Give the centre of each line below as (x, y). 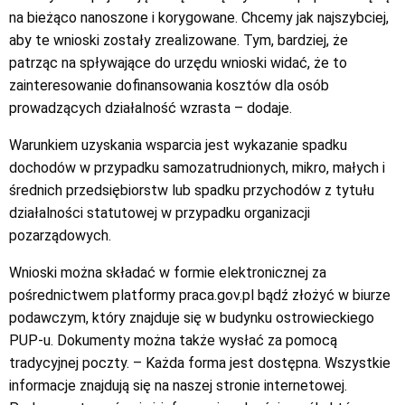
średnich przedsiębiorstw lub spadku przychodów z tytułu (192, 190)
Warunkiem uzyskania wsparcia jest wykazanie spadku (178, 145)
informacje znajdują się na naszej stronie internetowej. (178, 386)
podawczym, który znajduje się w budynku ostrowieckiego (192, 318)
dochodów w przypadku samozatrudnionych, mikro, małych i (197, 168)
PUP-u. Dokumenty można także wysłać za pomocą (173, 340)
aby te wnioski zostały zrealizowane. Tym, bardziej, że (179, 40)
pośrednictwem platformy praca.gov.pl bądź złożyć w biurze (200, 295)
